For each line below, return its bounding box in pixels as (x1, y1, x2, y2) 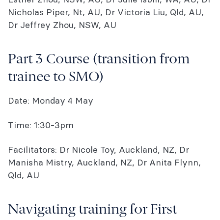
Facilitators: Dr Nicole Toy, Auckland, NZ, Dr (8, 144, 189, 155)
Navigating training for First (8, 203, 177, 217)
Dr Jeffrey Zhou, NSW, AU (8, 19, 116, 30)
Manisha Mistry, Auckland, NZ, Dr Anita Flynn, (8, 157, 201, 168)
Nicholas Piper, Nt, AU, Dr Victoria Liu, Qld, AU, (8, 6, 204, 18)
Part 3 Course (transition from (8, 53, 190, 66)
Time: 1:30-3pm (8, 119, 74, 131)
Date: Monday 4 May (8, 95, 96, 106)
